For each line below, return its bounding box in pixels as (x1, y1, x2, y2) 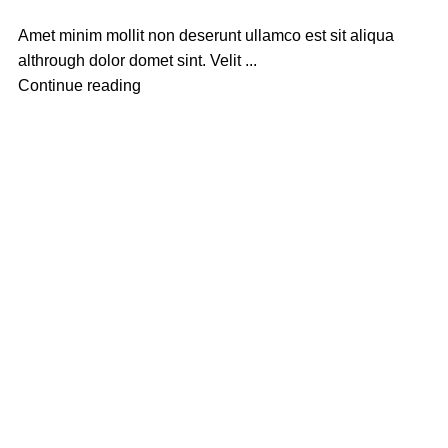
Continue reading (18, 77, 142, 94)
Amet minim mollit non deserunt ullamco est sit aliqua (18, 27, 395, 44)
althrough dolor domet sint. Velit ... (18, 52, 258, 69)
